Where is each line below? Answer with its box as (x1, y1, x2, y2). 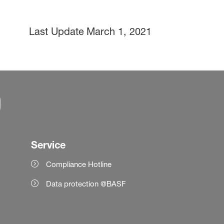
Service (31, 139, 66, 151)
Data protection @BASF (46, 179, 126, 189)
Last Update (29, 25, 84, 38)
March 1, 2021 (86, 25, 152, 38)
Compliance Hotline (46, 159, 112, 169)
